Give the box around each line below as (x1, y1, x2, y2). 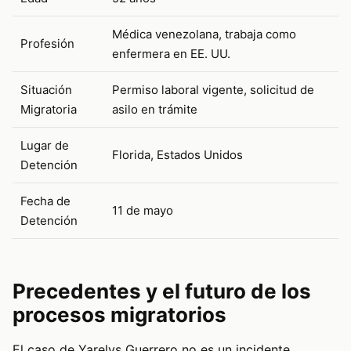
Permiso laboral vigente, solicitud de (112, 81, 314, 97)
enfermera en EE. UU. (112, 45, 230, 61)
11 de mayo (112, 202, 173, 218)
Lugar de (20, 137, 69, 153)
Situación (20, 81, 72, 97)
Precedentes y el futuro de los (13, 278, 311, 303)
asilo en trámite (112, 101, 197, 117)
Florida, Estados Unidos (112, 147, 243, 162)
